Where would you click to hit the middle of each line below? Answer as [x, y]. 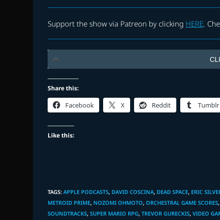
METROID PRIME [69, 203]
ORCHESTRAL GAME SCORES [182, 203]
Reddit [162, 105]
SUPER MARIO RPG [114, 214]
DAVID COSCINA [133, 192]
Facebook [80, 105]
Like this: [61, 136]
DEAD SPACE [173, 192]
